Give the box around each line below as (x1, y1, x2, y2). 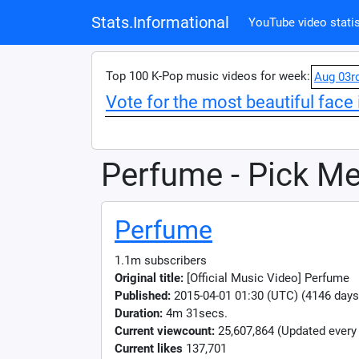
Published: (115, 288, 171, 303)
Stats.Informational (91, 13, 229, 32)
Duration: (115, 306, 163, 321)
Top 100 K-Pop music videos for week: (106, 69, 310, 83)
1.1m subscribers (115, 253, 207, 268)
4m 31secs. (163, 306, 228, 321)
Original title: (115, 271, 184, 285)
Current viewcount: (115, 324, 215, 338)
